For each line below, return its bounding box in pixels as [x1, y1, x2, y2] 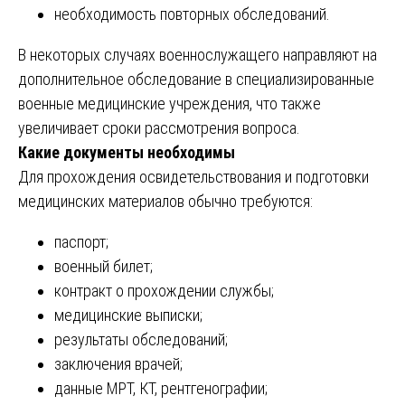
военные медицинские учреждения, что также [18, 93, 321, 113]
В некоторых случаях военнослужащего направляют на [18, 44, 377, 64]
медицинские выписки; [54, 305, 202, 325]
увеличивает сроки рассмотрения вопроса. [18, 118, 300, 137]
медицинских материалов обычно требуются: [18, 191, 313, 211]
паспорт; [54, 231, 108, 251]
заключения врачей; [54, 353, 183, 373]
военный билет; [54, 256, 153, 276]
